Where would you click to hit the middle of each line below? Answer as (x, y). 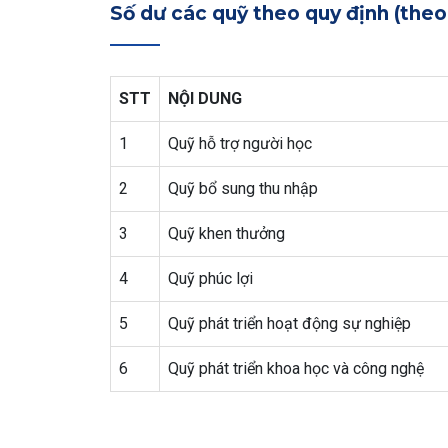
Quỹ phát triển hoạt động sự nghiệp (289, 323)
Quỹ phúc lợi (210, 278)
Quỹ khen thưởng (226, 233)
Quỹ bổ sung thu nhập (242, 188)
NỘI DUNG (204, 98)
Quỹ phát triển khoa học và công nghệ (295, 368)
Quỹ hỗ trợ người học (239, 143)
